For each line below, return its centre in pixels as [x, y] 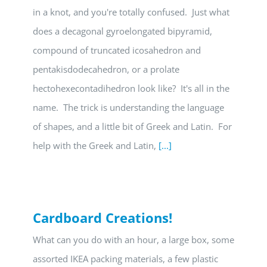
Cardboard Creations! [103, 218]
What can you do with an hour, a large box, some [133, 240]
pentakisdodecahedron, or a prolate [106, 69]
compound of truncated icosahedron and [117, 50]
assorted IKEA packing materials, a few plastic [125, 259]
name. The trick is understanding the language [128, 107]
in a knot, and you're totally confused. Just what [131, 12]
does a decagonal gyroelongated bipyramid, [122, 31]
